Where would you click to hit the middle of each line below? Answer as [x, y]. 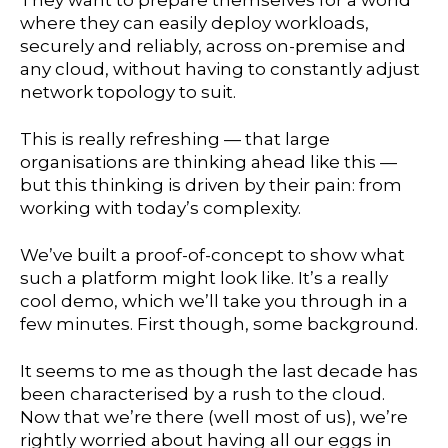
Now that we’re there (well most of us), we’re [214, 416]
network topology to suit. [128, 92]
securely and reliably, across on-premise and [213, 46]
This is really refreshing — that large [175, 139]
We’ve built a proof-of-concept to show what [212, 255]
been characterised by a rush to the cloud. [202, 393]
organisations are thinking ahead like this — [208, 162]
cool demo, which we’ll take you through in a [214, 301]
